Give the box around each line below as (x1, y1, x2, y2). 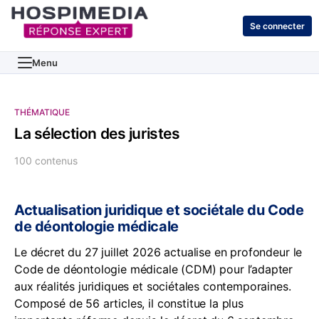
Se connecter (250, 20, 305, 31)
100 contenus (14, 155, 78, 167)
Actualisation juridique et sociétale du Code (14, 202, 304, 219)
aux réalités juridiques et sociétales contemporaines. (14, 279, 291, 293)
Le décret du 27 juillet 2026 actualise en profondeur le (14, 245, 303, 259)
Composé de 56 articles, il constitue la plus (14, 296, 244, 310)
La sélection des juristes (14, 125, 180, 142)
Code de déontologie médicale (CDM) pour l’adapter (14, 262, 293, 276)
